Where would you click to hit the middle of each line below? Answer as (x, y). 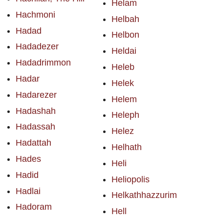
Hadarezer (36, 95)
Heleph (125, 115)
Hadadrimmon (43, 63)
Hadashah (36, 111)
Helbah (125, 19)
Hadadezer (37, 47)
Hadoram (34, 207)
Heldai (124, 51)
